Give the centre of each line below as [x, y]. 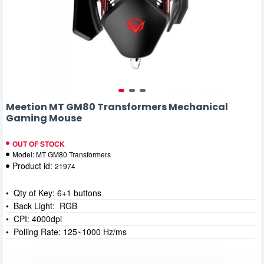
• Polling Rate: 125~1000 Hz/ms [66, 232]
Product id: [34, 166]
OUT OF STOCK [39, 144]
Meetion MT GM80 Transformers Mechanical [117, 107]
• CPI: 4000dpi [34, 219]
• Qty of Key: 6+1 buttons [54, 193]
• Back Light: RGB [42, 206]
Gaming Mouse [44, 118]
